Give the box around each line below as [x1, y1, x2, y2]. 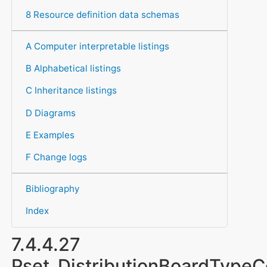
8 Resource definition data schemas [25, 8, 179, 20]
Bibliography [25, 183, 79, 195]
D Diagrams [25, 107, 76, 119]
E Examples [25, 129, 74, 141]
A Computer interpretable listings [25, 40, 169, 52]
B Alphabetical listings [25, 63, 121, 74]
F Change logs [25, 151, 87, 163]
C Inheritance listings [25, 85, 117, 97]
